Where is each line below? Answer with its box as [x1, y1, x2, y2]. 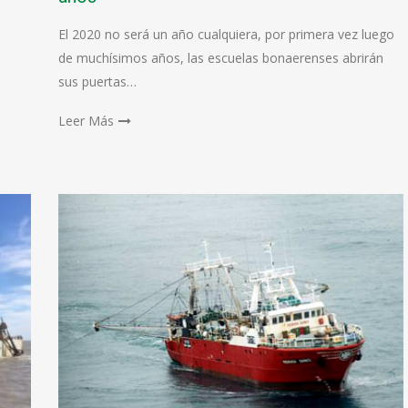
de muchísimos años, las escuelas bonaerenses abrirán [57, 49, 383, 66]
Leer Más [57, 112, 114, 129]
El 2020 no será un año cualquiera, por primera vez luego [57, 25, 394, 43]
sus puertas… [57, 73, 137, 90]
